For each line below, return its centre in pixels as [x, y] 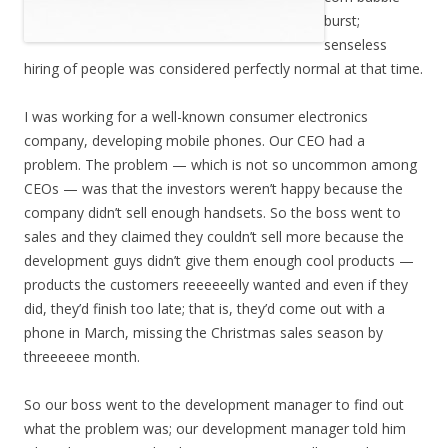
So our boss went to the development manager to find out [214, 404]
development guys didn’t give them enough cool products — [219, 260]
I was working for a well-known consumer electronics [196, 116]
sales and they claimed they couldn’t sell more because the [214, 236]
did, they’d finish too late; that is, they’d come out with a [204, 308]
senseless [355, 44]
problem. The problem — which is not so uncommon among [220, 164]
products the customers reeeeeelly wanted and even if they [216, 284]
